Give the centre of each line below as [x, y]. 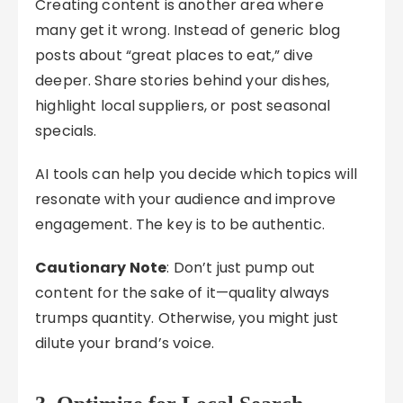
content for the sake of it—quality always [183, 293]
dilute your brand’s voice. [125, 343]
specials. [66, 131]
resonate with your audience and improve [185, 199]
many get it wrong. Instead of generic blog [188, 30]
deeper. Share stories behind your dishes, [183, 81]
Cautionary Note [101, 268]
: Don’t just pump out [241, 268]
